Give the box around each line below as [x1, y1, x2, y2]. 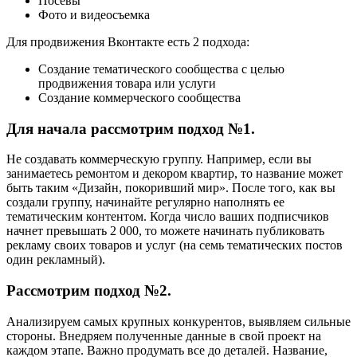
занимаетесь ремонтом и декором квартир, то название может [6, 167, 343, 181]
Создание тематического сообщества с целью [38, 61, 284, 76]
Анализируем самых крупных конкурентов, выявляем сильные [6, 314, 351, 328]
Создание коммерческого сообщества [38, 90, 241, 104]
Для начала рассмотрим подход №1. [6, 120, 255, 137]
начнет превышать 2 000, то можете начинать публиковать [6, 224, 324, 238]
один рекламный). [6, 253, 105, 267]
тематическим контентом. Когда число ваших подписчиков [6, 210, 329, 224]
